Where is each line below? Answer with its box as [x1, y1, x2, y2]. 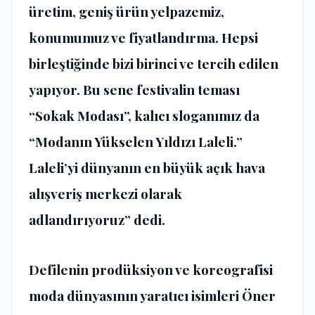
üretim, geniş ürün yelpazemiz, [29, 1, 224, 20]
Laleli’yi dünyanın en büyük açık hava [29, 157, 265, 176]
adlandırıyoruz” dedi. [29, 210, 165, 229]
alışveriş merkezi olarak [29, 184, 182, 202]
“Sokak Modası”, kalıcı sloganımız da [29, 105, 259, 124]
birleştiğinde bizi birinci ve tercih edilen [29, 53, 278, 72]
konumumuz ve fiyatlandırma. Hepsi [29, 27, 258, 46]
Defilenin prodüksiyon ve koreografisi [29, 260, 273, 279]
